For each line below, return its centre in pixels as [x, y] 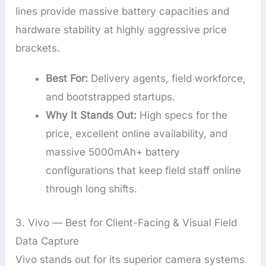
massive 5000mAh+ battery [113, 152]
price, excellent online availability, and [137, 134]
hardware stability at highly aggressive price [121, 29]
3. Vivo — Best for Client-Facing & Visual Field [126, 222]
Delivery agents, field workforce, [167, 79]
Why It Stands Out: [91, 115]
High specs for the [182, 115]
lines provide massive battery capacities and [123, 11]
